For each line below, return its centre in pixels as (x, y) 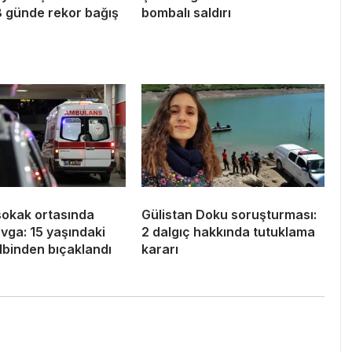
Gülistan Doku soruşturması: (229, 215)
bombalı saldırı (186, 13)
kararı (160, 249)
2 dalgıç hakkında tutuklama (228, 232)
